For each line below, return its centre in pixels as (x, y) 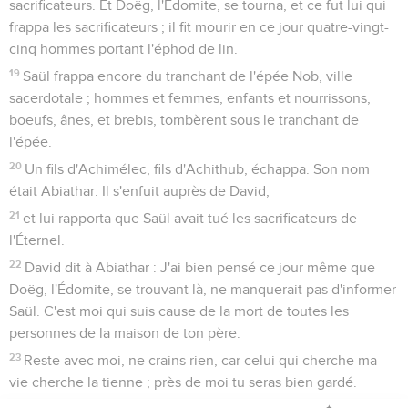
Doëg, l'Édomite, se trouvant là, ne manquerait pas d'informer (203, 289)
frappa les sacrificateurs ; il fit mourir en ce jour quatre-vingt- (199, 27)
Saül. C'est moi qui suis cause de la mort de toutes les (179, 311)
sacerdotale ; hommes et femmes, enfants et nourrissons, (190, 98)
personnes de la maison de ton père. (125, 333)
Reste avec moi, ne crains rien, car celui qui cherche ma (201, 360)
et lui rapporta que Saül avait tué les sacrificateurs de (190, 218)
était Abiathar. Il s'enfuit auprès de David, (139, 191)
